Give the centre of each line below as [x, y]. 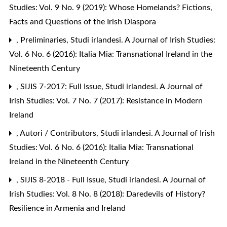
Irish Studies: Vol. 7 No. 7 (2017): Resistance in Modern [106, 101]
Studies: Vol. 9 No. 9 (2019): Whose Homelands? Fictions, [111, 7]
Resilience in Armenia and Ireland [67, 208]
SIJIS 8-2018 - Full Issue [63, 180]
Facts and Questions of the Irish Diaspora [83, 22]
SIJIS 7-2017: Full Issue [62, 86]
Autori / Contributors [59, 133]
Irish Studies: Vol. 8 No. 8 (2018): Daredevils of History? [107, 194]
